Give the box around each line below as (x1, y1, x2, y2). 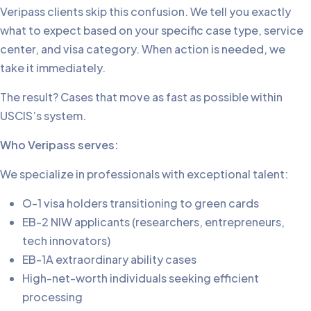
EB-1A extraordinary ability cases (22, 252, 196, 267)
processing (22, 289, 83, 305)
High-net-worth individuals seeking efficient (22, 271, 259, 286)
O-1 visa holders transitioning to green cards (22, 196, 259, 211)
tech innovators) (22, 233, 110, 249)
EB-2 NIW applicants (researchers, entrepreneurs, (22, 215, 285, 230)
